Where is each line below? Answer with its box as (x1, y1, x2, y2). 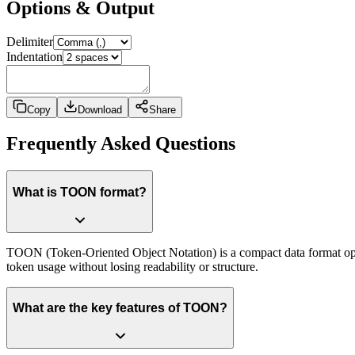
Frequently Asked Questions (6, 133, 235, 155)
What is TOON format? (13, 185, 147, 199)
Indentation (6, 49, 63, 63)
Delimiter (6, 34, 53, 48)
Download (78, 103, 122, 116)
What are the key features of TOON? (13, 301, 227, 315)
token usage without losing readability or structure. (6, 259, 258, 273)
